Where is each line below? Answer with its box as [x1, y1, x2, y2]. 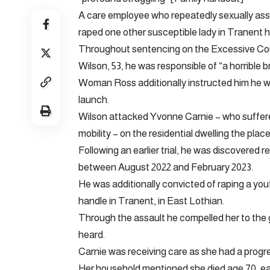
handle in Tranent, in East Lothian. [78, 195, 224, 207]
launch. [78, 93, 109, 105]
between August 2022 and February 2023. [78, 161, 253, 173]
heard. [78, 228, 105, 240]
